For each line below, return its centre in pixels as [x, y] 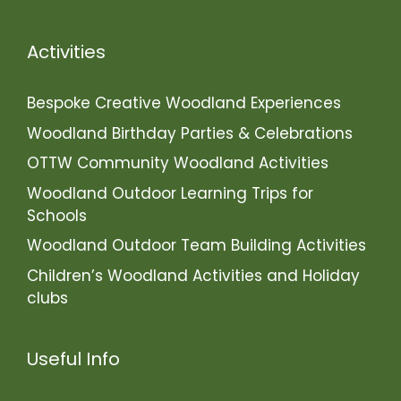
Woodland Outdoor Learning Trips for [170, 193]
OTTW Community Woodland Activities [178, 163]
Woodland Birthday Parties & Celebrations [190, 133]
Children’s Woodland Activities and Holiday [193, 275]
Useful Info [73, 358]
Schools [57, 215]
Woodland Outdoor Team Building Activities [196, 246]
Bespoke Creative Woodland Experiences [184, 103]
